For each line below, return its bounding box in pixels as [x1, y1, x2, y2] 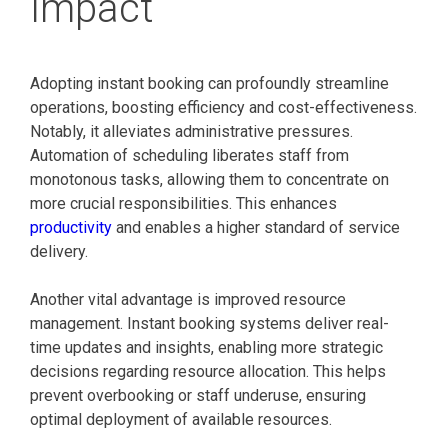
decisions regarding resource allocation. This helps [30, 362, 386, 382]
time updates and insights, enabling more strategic [30, 338, 383, 358]
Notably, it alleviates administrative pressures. [30, 122, 353, 142]
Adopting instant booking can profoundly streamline [30, 74, 389, 94]
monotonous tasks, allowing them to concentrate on [30, 170, 389, 190]
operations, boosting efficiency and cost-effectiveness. [30, 98, 417, 118]
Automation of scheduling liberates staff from [30, 146, 349, 166]
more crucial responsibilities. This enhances [30, 194, 337, 214]
